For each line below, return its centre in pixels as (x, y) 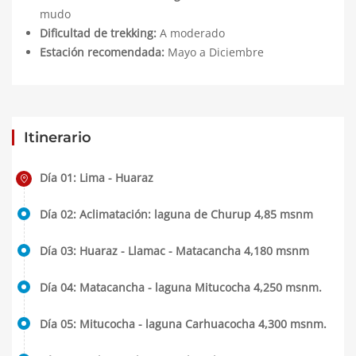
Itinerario (58, 137)
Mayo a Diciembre (214, 52)
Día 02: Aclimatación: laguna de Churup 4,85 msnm (176, 214)
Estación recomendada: (102, 52)
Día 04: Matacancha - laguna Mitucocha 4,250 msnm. (181, 287)
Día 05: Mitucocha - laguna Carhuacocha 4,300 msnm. (183, 324)
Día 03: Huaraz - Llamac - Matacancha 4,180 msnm (174, 251)
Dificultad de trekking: (98, 33)
